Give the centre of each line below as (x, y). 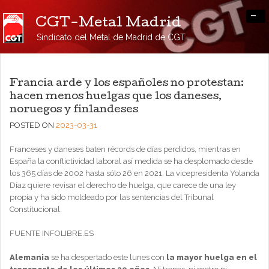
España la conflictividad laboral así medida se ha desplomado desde (131, 161)
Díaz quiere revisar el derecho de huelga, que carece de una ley (123, 185)
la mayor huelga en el (212, 257)
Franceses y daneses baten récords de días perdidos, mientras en (125, 149)
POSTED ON (33, 125)
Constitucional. (36, 209)
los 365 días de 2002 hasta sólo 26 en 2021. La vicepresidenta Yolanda (134, 173)
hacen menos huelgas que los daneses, (116, 97)
